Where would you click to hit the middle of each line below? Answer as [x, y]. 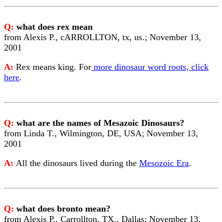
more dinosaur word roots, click [150, 67]
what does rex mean [55, 27]
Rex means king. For [54, 67]
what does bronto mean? [63, 209]
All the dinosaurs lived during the [78, 163]
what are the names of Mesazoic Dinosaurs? [100, 123]
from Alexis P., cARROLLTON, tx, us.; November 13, [103, 37]
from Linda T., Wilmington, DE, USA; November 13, [101, 133]
